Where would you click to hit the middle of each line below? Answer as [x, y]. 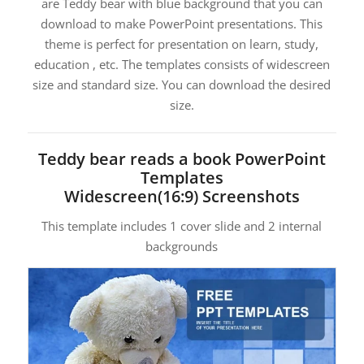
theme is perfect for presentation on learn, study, [182, 43]
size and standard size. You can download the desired [182, 84]
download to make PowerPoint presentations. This [182, 23]
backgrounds [182, 247]
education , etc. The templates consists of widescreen [182, 64]
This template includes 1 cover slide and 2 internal [182, 226]
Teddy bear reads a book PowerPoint [182, 159]
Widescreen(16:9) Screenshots [182, 197]
